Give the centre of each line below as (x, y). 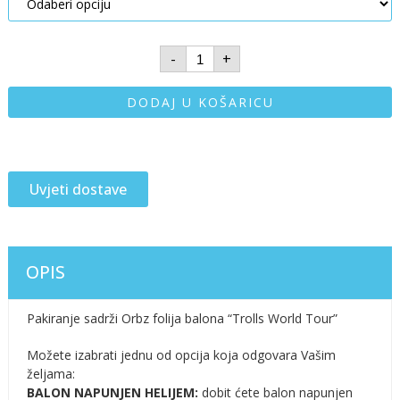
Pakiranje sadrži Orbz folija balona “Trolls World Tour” (182, 319)
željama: (50, 374)
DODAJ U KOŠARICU (200, 102)
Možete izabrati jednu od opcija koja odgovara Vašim (181, 355)
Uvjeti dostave (78, 190)
